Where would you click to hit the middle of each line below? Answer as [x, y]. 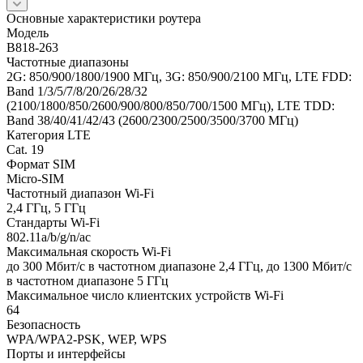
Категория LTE [49, 135]
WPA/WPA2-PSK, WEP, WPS [87, 339]
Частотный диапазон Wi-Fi [80, 193]
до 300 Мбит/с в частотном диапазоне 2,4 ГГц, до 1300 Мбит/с [179, 266]
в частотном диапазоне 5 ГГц [88, 280]
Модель [28, 32]
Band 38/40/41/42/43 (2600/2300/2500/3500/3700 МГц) [152, 120]
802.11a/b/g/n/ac [49, 237]
